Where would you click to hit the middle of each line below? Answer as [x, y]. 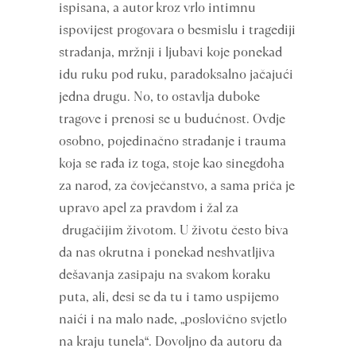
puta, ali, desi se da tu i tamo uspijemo [169, 297]
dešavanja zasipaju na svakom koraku [165, 275]
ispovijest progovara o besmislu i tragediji [177, 30]
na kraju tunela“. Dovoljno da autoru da [170, 341]
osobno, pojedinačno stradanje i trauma [172, 141]
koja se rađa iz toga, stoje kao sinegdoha [172, 163]
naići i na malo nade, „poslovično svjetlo [173, 319]
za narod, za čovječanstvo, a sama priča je [177, 186]
